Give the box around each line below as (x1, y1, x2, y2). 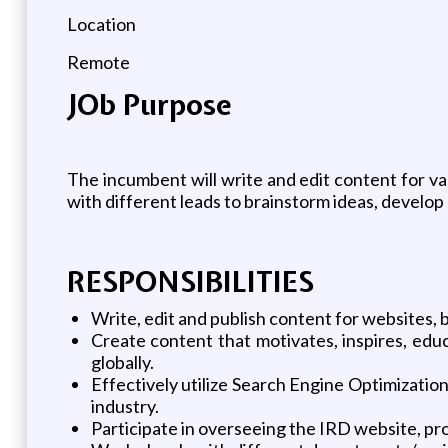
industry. (90, 394, 159, 417)
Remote (66, 50, 130, 73)
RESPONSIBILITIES (66, 262, 314, 301)
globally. (90, 350, 154, 373)
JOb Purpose (66, 85, 232, 124)
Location (66, 12, 136, 35)
